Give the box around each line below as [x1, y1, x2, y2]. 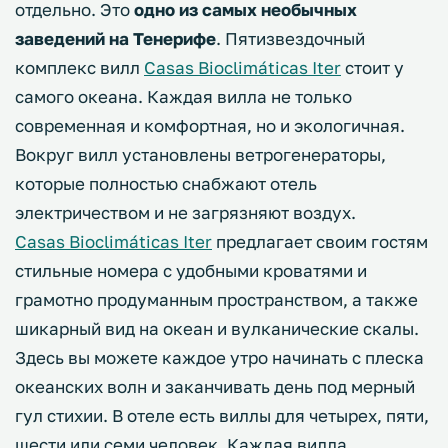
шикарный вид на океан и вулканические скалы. [15, 318, 419, 340]
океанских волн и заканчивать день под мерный [15, 376, 415, 398]
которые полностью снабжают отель [15, 173, 317, 195]
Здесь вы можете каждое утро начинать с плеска [15, 347, 424, 369]
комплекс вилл [15, 57, 144, 79]
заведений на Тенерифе [15, 28, 216, 50]
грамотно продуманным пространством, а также [15, 289, 418, 311]
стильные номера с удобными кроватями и [15, 260, 367, 282]
